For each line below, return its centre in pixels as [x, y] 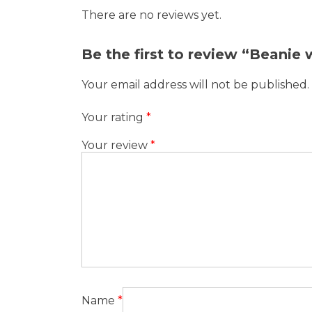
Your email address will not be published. [195, 85]
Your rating [114, 117]
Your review [116, 145]
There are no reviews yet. [151, 15]
